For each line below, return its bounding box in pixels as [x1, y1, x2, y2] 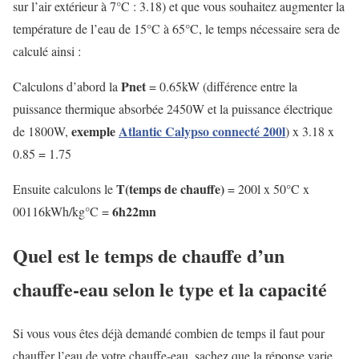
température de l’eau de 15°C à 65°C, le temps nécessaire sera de [13, 19, 340, 37]
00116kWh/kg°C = [13, 202, 112, 220]
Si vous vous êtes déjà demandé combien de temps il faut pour [13, 324, 325, 341]
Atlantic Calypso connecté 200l [119, 121, 285, 140]
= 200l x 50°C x [224, 179, 309, 197]
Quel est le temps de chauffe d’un [13, 240, 284, 269]
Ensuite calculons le [13, 179, 116, 197]
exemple [71, 121, 119, 140]
